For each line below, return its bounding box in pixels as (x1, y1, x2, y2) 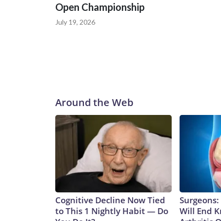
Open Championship (55, 1, 145, 13)
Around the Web (55, 96, 133, 110)
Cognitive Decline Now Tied (55, 194, 165, 206)
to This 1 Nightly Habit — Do (55, 205, 168, 217)
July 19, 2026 (55, 18, 95, 27)
